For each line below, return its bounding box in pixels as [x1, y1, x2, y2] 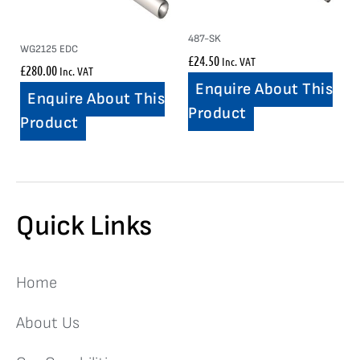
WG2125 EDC [20, 42, 78, 55]
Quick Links [16, 209, 152, 244]
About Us [16, 313, 80, 333]
